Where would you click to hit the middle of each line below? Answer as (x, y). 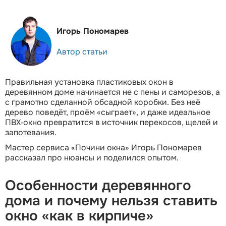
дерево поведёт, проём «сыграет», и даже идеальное (108, 112)
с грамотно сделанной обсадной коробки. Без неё (103, 102)
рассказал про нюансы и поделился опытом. (92, 158)
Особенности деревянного (98, 186)
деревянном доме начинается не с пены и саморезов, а (112, 92)
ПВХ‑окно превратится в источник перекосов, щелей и (111, 123)
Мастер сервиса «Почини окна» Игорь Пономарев (103, 148)
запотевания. (31, 133)
